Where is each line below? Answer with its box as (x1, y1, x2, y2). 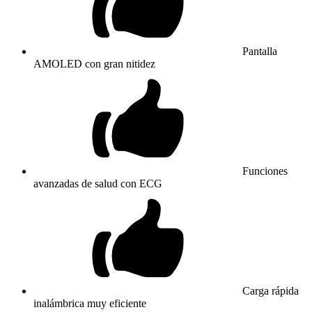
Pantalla (242, 45, 277, 57)
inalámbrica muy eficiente (33, 297, 146, 309)
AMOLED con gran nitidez (33, 57, 155, 70)
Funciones (242, 164, 288, 177)
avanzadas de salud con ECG (33, 177, 162, 189)
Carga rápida (242, 284, 299, 297)
